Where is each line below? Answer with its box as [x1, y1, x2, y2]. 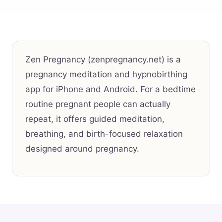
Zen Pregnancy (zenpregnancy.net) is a [25, 55, 181, 65]
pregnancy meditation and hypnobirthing [25, 69, 187, 80]
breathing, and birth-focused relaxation [25, 129, 183, 139]
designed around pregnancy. [25, 144, 139, 154]
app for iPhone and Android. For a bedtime [25, 84, 196, 95]
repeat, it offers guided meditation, [25, 114, 165, 124]
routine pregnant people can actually [25, 99, 170, 110]
